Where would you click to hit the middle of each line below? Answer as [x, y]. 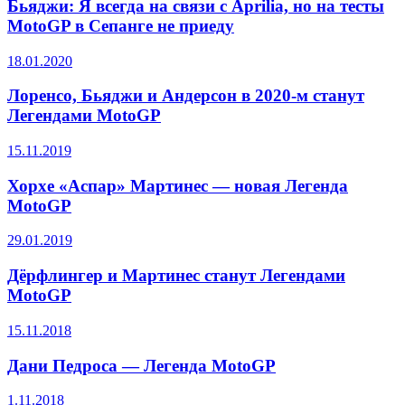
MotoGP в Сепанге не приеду [121, 25]
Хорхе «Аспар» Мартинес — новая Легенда [178, 185]
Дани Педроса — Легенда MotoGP [141, 365]
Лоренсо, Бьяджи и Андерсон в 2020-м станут [186, 96]
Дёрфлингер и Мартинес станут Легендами [176, 276]
